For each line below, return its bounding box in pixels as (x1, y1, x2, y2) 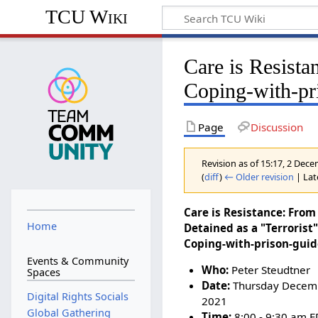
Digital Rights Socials (26, 290, 128, 304)
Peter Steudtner (228, 262, 310, 277)
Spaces (26, 265, 60, 279)
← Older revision (224, 170, 295, 183)
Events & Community (26, 253, 128, 268)
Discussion (250, 119, 303, 134)
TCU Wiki (45, 6, 128, 28)
